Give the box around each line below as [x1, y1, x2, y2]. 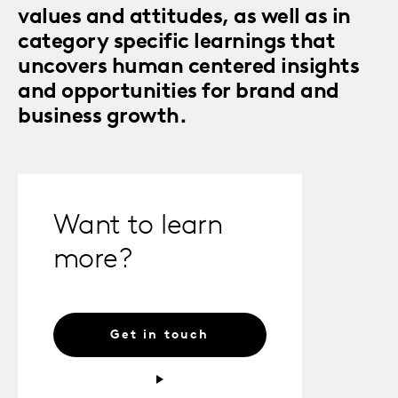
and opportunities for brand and [18, 82, 339, 103]
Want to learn [53, 212, 223, 241]
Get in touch [110, 329, 210, 342]
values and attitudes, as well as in [18, 7, 351, 28]
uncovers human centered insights [18, 57, 359, 78]
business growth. [18, 107, 187, 128]
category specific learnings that [18, 32, 335, 53]
